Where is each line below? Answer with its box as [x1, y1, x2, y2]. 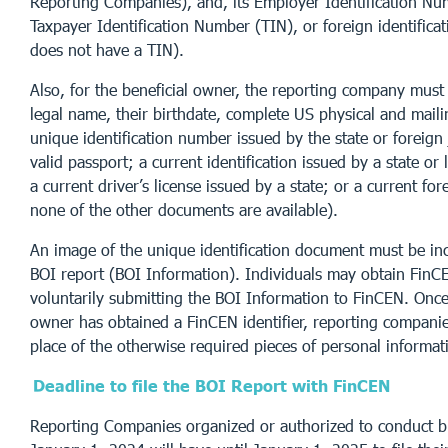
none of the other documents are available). [30, 199, 338, 219]
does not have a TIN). [30, 39, 184, 59]
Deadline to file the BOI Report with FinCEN [33, 375, 391, 395]
